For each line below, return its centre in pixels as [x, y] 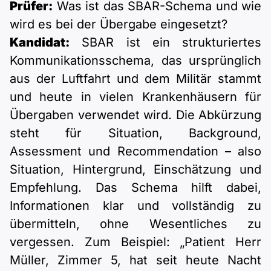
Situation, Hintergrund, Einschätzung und [135, 170]
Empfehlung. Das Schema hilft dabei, [135, 188]
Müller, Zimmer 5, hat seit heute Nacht [135, 260]
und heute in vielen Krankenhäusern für [135, 97]
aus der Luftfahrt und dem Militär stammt [135, 79]
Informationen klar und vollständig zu [135, 206]
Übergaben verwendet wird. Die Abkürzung [135, 115]
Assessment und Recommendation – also [135, 152]
